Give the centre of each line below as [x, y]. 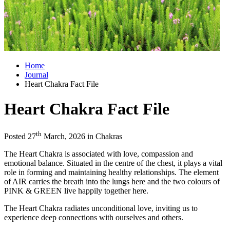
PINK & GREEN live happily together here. [77, 191]
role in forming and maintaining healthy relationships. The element [111, 172]
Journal [36, 74]
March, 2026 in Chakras [82, 137]
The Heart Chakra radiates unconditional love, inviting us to [101, 208]
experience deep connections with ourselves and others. [95, 218]
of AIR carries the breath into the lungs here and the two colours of [112, 182]
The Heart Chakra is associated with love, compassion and [99, 154]
